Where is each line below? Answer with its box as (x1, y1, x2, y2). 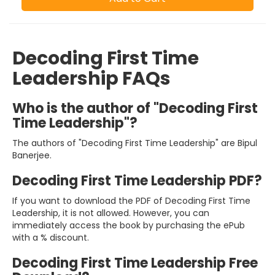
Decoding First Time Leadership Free (12, 254, 258, 273)
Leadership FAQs (12, 66, 171, 92)
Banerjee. (12, 149, 52, 162)
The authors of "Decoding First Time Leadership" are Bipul (12, 137, 257, 150)
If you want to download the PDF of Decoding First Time (12, 195, 250, 207)
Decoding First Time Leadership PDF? (12, 171, 262, 191)
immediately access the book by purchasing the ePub (12, 219, 245, 232)
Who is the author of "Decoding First (12, 99, 258, 118)
